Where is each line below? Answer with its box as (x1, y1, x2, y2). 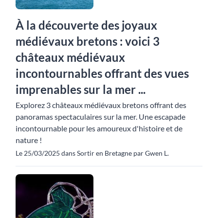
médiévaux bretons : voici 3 (16, 34, 160, 48)
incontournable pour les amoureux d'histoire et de (16, 124, 182, 133)
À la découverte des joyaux (16, 18, 157, 32)
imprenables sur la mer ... (16, 82, 145, 96)
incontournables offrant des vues (16, 66, 189, 80)
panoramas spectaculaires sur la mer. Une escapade (16, 112, 185, 121)
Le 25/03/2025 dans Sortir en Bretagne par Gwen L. (16, 149, 169, 157)
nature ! (16, 135, 42, 145)
